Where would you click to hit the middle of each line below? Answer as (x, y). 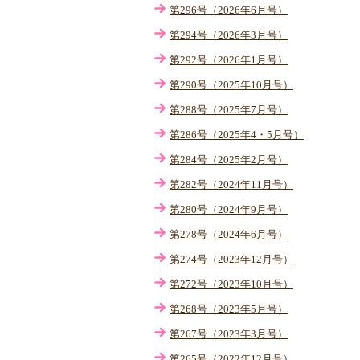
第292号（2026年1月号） (229, 60)
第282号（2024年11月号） (231, 184)
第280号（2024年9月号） (229, 209)
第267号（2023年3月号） (229, 334)
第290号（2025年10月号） (231, 85)
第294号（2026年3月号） (229, 35)
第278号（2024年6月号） (229, 234)
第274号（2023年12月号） (231, 259)
